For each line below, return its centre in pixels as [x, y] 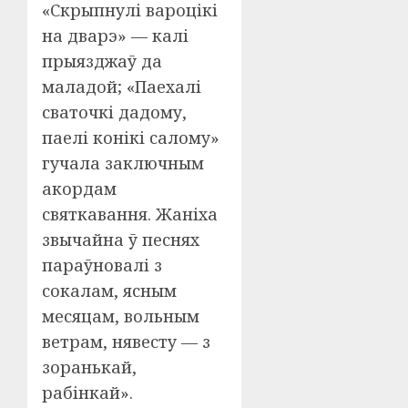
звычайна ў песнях [121, 240]
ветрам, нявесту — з [126, 342]
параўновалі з [102, 265]
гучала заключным [123, 163]
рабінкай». [87, 393]
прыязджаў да [102, 61]
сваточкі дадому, [114, 112]
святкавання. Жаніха [130, 214]
